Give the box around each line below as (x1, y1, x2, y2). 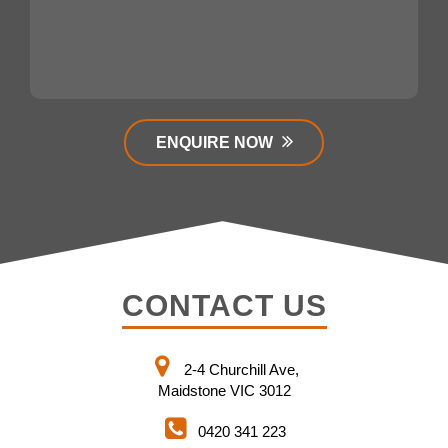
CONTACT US (121, 289, 327, 323)
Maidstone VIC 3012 (157, 382, 291, 400)
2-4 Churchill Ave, (184, 361, 299, 379)
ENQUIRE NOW (155, 134, 277, 152)
